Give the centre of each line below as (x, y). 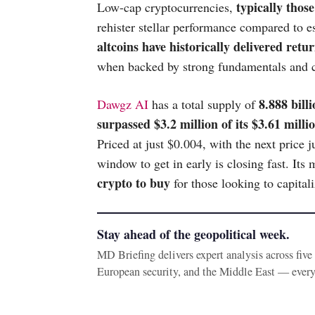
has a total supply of (204, 104)
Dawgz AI (123, 104)
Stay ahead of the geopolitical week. (193, 234)
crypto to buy (134, 183)
